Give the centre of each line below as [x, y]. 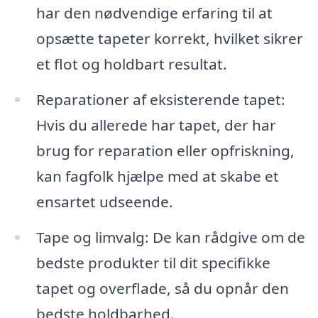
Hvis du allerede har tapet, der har [156, 125]
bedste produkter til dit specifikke [153, 262]
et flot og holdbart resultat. [131, 64]
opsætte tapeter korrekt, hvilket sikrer [169, 38]
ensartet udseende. [104, 201]
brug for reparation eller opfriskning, [165, 150]
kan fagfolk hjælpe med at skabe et [157, 176]
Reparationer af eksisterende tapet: [160, 99]
